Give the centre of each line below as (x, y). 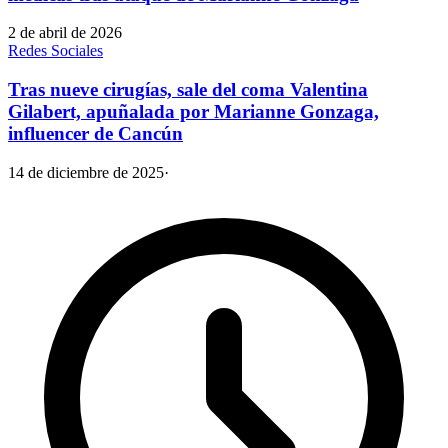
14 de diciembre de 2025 (86, 172)
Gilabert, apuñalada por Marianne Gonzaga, (193, 112)
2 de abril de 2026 (65, 33)
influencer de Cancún (95, 134)
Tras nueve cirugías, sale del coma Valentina (188, 90)
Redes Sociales (55, 51)
